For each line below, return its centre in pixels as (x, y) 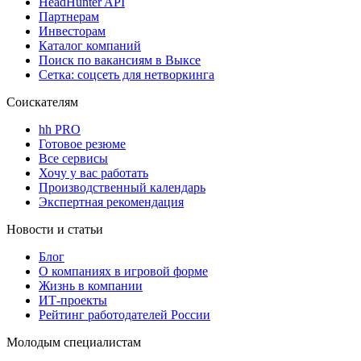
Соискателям (42, 102)
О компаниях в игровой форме (123, 271)
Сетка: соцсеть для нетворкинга (127, 74)
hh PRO (60, 129)
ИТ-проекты (73, 300)
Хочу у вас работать (93, 172)
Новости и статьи (55, 229)
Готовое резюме (82, 143)
